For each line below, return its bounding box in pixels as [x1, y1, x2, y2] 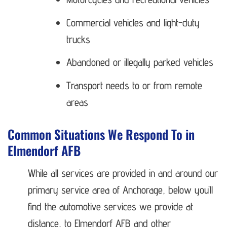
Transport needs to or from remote [66, 79, 203, 92]
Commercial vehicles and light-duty [66, 16, 200, 29]
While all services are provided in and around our [28, 167, 218, 180]
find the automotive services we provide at [28, 200, 193, 213]
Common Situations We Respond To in [8, 124, 195, 143]
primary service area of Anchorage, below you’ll [28, 183, 213, 197]
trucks [66, 32, 91, 46]
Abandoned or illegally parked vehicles [66, 56, 214, 69]
